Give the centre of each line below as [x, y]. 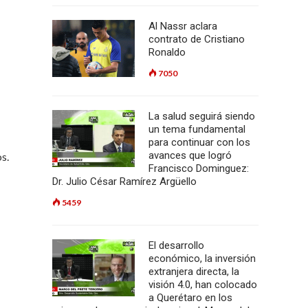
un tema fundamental [197, 129]
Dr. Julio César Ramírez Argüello [124, 181]
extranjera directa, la [194, 272]
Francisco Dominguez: [199, 168]
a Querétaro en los [190, 298]
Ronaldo [167, 52]
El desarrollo [176, 245]
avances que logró [190, 155]
